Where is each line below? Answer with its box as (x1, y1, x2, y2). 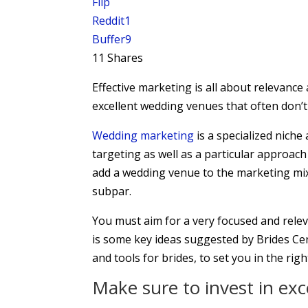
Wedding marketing (92, 128, 195, 143)
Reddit (92, 13, 125, 28)
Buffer (92, 32, 126, 47)
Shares (107, 50, 144, 65)
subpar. (92, 184, 132, 199)
